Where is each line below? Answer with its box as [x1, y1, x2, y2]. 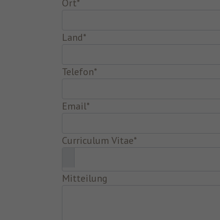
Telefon [62, 65, 94, 78]
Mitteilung [62, 171, 108, 185]
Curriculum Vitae [62, 134, 134, 147]
